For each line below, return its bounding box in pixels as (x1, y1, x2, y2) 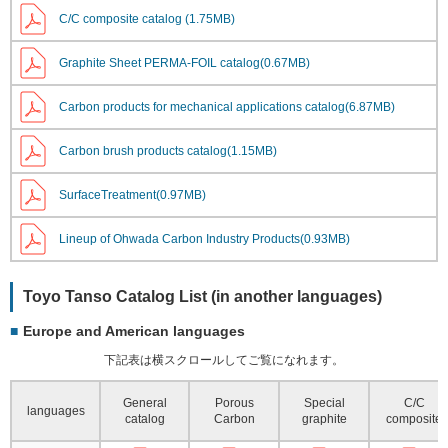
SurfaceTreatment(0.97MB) (59, 188, 206, 202)
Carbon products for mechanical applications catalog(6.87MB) (59, 100, 395, 114)
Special (303, 396, 345, 410)
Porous (214, 396, 254, 410)
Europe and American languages (23, 323, 245, 339)
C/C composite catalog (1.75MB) (59, 12, 235, 26)
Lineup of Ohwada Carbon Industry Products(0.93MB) (59, 232, 350, 246)
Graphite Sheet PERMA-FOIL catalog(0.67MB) (59, 56, 310, 70)
